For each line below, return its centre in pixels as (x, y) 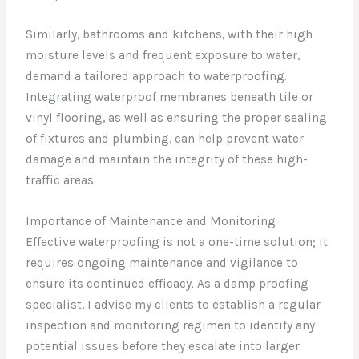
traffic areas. (61, 180)
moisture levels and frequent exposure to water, (163, 55)
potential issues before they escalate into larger (163, 346)
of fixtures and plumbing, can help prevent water (165, 139)
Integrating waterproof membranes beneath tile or (170, 97)
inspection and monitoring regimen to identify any (171, 325)
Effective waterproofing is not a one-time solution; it (177, 242)
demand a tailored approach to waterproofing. (157, 76)
